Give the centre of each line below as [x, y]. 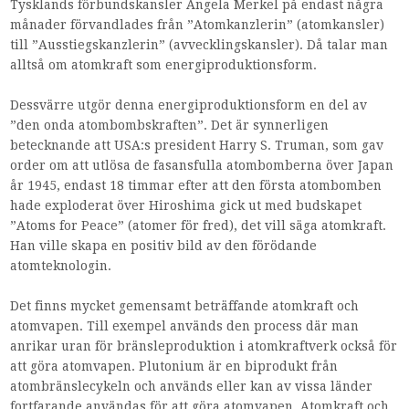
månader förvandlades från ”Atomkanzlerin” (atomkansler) [198, 24]
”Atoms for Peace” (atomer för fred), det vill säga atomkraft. [199, 226]
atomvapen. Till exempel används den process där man [185, 326]
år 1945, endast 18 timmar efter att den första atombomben [196, 186]
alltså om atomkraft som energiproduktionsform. [164, 64]
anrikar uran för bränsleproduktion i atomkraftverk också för [204, 346]
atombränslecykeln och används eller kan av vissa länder [192, 387]
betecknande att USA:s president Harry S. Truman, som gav [197, 146]
